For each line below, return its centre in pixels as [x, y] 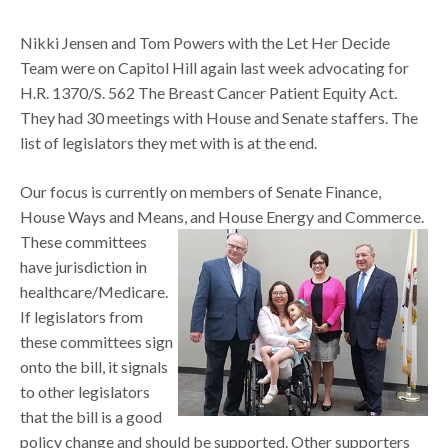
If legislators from [82, 316]
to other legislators [85, 391]
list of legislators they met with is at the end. [169, 142]
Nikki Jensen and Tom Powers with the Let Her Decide [205, 42]
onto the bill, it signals [94, 366]
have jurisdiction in [84, 266]
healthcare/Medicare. [94, 291]
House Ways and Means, [105, 216]
